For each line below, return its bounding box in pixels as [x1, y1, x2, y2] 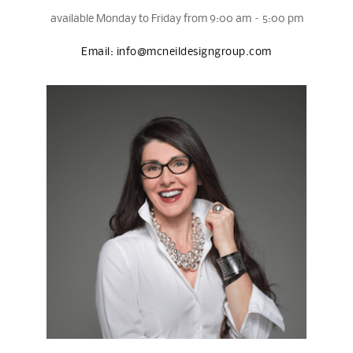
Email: [81, 46, 114, 58]
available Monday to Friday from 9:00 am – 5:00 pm [50, 13, 303, 26]
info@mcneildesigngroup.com [113, 46, 272, 58]
